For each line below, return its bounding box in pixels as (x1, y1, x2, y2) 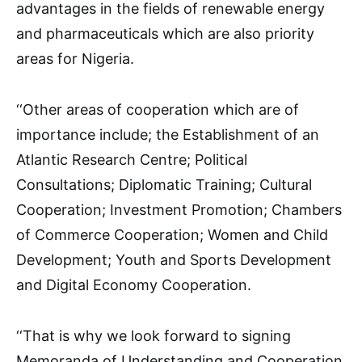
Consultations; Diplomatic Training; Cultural (16, 176, 312, 193)
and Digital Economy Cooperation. (16, 276, 251, 293)
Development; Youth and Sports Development (16, 251, 331, 268)
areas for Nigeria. (16, 50, 134, 67)
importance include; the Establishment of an (16, 126, 319, 143)
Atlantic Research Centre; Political (16, 151, 247, 168)
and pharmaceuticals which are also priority (16, 25, 314, 42)
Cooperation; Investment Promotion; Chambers (16, 201, 342, 218)
